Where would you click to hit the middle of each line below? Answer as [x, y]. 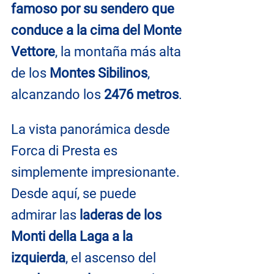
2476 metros [141, 94]
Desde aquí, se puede [75, 194]
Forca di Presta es [66, 151]
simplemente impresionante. [97, 172]
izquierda [38, 258]
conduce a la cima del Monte [98, 30]
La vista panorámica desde [92, 129]
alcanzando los [57, 94]
